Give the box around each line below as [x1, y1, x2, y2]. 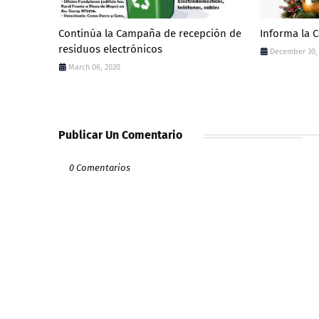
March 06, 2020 [68, 63, 120, 73]
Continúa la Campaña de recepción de [58, 27, 241, 41]
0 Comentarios [69, 162, 130, 174]
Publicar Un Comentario [58, 128, 182, 142]
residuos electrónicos [58, 43, 162, 56]
